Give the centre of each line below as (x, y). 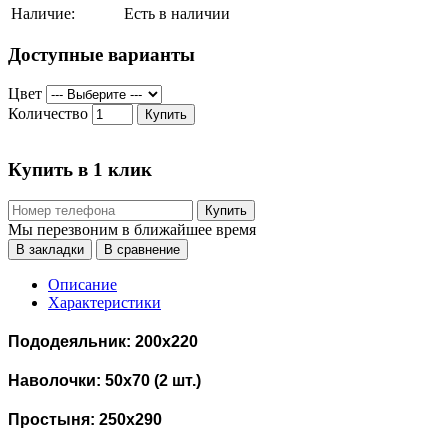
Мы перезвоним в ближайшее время (132, 229)
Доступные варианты (101, 55)
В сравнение (142, 249)
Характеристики (104, 302)
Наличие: (43, 13)
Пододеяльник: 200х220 (103, 341)
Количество (48, 114)
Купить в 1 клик (80, 169)
